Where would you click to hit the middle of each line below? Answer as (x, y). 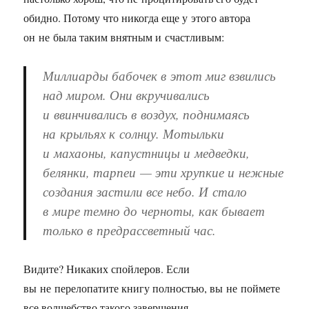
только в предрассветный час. (130, 230)
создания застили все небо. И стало (145, 191)
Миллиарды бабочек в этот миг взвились (160, 76)
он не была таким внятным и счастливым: (124, 37)
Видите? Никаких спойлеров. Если (107, 269)
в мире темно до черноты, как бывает (154, 211)
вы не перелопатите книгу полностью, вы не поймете (152, 288)
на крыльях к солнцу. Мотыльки (134, 133)
